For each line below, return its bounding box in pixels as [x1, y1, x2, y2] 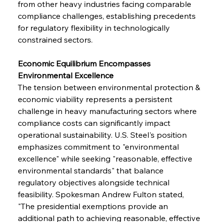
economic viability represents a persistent [17, 94, 174, 104]
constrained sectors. [17, 34, 93, 45]
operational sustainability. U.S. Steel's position [17, 129, 189, 140]
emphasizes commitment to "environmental [17, 141, 181, 152]
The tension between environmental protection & [17, 82, 202, 92]
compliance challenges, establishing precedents [17, 10, 198, 21]
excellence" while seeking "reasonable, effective [17, 153, 194, 164]
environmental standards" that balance [17, 165, 166, 175]
